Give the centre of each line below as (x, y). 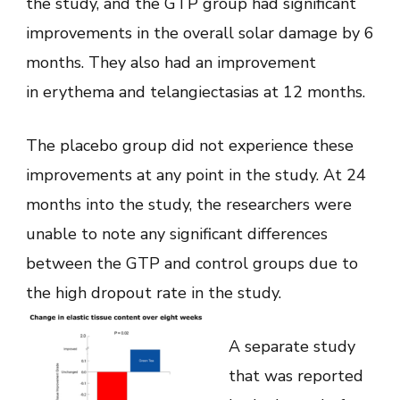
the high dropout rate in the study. (154, 292)
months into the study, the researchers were (189, 204)
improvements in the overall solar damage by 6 (200, 33)
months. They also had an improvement (171, 62)
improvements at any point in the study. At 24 (196, 175)
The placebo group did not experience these (190, 145)
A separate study (292, 346)
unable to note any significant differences (177, 233)
